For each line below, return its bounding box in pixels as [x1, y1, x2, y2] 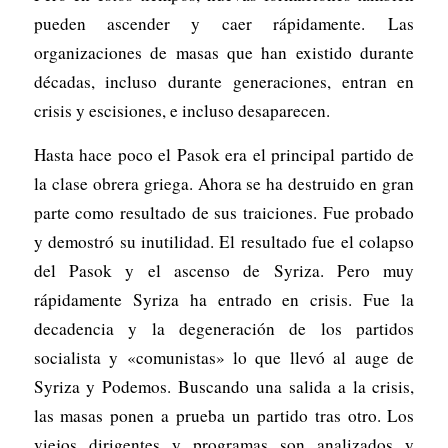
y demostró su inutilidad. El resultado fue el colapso [33, 229, 415, 253]
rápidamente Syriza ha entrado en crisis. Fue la [33, 287, 415, 311]
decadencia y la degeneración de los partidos [33, 316, 415, 340]
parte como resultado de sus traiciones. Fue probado [33, 200, 415, 224]
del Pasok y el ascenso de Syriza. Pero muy [33, 258, 415, 282]
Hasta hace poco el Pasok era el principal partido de [33, 142, 415, 166]
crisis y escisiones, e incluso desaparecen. [33, 99, 330, 123]
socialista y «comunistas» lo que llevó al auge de [33, 345, 415, 369]
